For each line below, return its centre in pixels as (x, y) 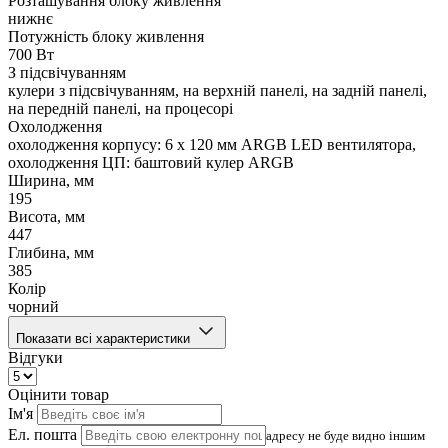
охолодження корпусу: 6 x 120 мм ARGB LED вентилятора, (212, 145)
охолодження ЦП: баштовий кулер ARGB (151, 163)
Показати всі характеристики (103, 339)
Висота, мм (46, 217)
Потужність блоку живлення (106, 37)
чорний (33, 307)
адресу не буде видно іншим (345, 436)
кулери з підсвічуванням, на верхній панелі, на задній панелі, (217, 91)
